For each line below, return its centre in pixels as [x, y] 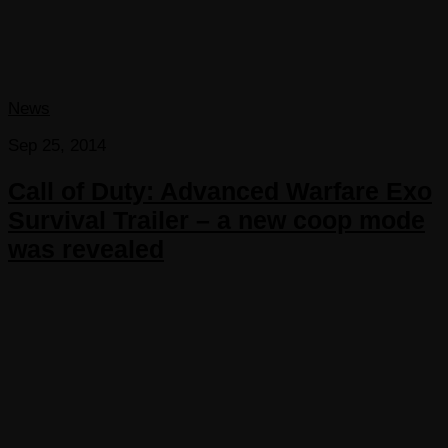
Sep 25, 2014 [57, 145]
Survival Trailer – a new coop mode [216, 219]
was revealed [86, 248]
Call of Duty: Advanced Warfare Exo [220, 190]
